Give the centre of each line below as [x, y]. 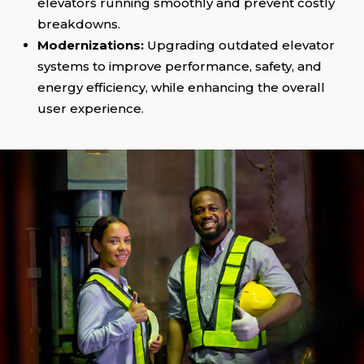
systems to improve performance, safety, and [180, 67]
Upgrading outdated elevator [241, 45]
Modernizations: [93, 45]
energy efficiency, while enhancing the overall [182, 88]
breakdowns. [79, 24]
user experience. [91, 109]
